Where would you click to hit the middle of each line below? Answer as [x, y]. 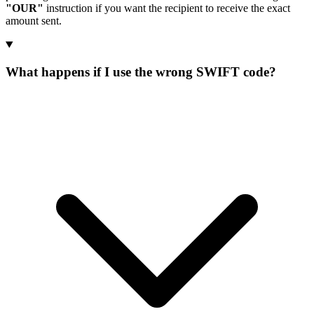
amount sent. [34, 21]
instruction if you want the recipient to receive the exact [167, 8]
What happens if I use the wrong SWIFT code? [141, 71]
